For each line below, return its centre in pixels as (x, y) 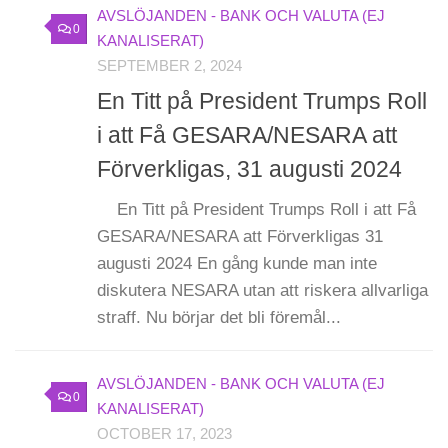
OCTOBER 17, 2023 (164, 433)
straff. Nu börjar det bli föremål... (219, 317)
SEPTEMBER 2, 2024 (169, 66)
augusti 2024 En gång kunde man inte (237, 263)
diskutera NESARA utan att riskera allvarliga (262, 290)
